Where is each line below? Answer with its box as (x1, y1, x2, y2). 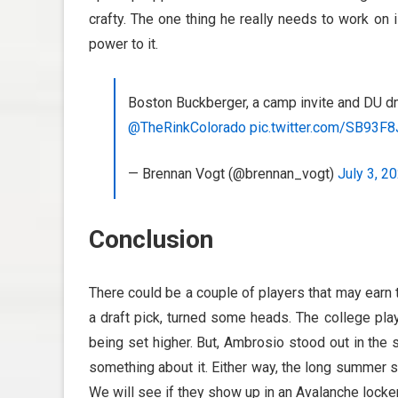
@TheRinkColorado (128, 118, 246, 136)
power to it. (89, 35, 158, 52)
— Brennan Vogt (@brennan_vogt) (128, 164, 338, 182)
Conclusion (89, 224, 213, 254)
